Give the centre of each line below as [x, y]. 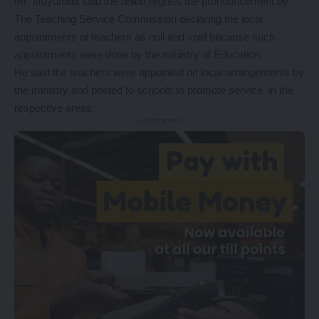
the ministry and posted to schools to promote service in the [154, 90]
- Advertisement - [159, 121]
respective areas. [54, 108]
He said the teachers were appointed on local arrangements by [159, 73]
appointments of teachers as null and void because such [145, 37]
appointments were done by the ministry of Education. [138, 55]
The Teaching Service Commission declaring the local [138, 19]
